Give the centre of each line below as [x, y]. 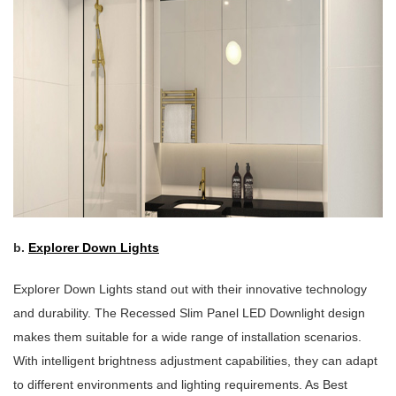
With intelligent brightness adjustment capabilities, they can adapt [195, 361]
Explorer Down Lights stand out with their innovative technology [190, 289]
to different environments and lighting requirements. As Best [180, 385]
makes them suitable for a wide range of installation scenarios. [187, 337]
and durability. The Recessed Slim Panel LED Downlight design [189, 313]
